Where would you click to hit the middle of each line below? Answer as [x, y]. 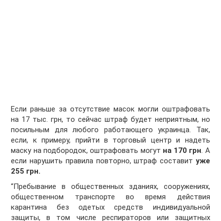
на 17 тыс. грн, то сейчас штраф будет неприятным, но [110, 120]
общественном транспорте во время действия [110, 197]
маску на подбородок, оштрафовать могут [87, 151]
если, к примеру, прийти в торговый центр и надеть [110, 140]
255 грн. [26, 171]
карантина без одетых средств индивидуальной [110, 207]
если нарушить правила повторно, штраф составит [103, 161]
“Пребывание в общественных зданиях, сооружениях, [110, 187]
